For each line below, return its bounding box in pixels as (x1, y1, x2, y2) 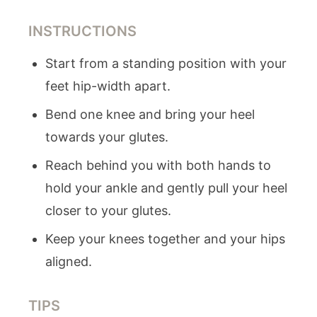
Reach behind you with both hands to (45, 158, 271, 173)
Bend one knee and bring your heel (45, 107, 255, 122)
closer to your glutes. (45, 203, 171, 218)
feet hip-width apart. (45, 79, 171, 93)
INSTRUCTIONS (28, 23, 137, 40)
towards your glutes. (45, 129, 168, 144)
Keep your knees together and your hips (45, 231, 285, 246)
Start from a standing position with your (45, 56, 287, 71)
